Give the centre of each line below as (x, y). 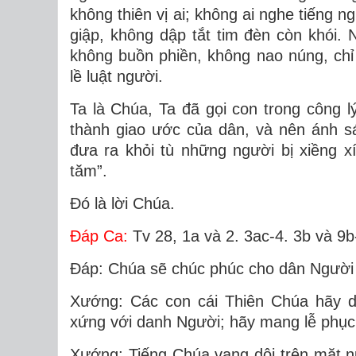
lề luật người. (116, 76)
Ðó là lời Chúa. (122, 203)
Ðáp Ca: (99, 236)
